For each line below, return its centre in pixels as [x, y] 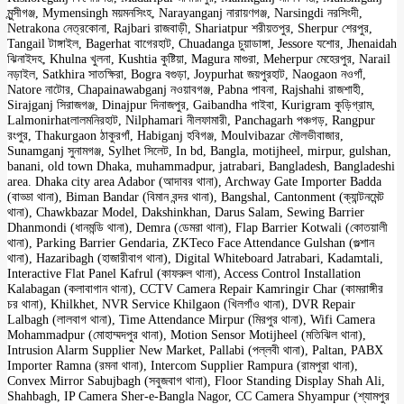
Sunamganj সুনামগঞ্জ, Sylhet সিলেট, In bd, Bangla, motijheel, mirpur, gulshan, [199, 151]
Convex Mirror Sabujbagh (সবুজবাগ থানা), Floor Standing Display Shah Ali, [196, 381]
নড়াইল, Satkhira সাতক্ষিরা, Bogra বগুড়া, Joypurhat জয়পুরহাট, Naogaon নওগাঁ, [187, 74]
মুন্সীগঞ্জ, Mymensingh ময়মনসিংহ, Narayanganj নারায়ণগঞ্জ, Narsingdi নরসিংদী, [185, 13]
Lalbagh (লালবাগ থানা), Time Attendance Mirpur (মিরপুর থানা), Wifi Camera [191, 320]
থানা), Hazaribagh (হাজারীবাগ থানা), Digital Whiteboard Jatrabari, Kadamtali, [195, 258]
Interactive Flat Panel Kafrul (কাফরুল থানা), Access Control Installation [184, 274]
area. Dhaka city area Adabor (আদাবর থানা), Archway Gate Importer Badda [194, 182]
